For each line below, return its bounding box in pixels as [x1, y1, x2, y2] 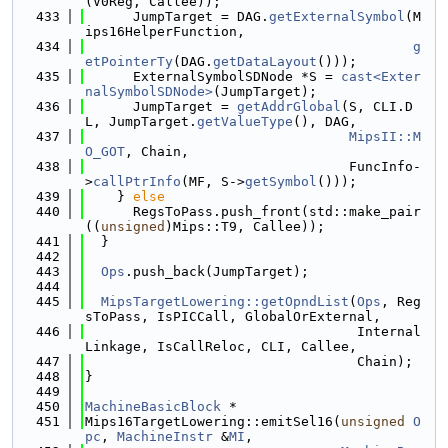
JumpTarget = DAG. [85, 9, 269, 24]
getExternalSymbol [269, 9, 405, 24]
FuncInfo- [85, 159, 421, 174]
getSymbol [245, 174, 317, 189]
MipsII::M [349, 129, 421, 144]
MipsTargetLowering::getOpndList [101, 294, 349, 309]
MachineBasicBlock [85, 399, 221, 414]
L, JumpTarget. [85, 114, 197, 129]
